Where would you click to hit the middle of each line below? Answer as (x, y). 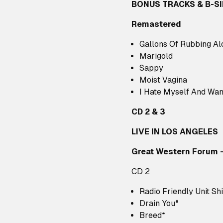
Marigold (156, 56)
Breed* (152, 215)
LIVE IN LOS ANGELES (175, 132)
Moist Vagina (163, 80)
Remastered (156, 24)
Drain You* (159, 203)
